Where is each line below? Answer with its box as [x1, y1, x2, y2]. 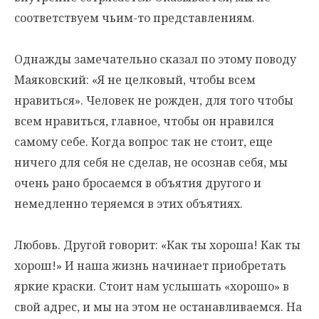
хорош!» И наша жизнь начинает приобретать [14, 258, 286, 273]
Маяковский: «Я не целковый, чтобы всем [14, 72, 256, 88]
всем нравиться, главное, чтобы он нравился [14, 113, 274, 129]
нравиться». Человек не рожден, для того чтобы [14, 93, 293, 108]
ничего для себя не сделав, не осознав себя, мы [14, 155, 288, 170]
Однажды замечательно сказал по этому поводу [14, 51, 296, 67]
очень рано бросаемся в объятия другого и [14, 175, 261, 191]
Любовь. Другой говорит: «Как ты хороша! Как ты [14, 237, 300, 253]
